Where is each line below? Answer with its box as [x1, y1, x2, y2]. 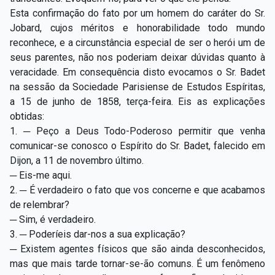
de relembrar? [10, 198, 69, 211]
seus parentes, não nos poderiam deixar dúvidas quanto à [10, 51, 265, 63]
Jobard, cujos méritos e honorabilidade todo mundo [10, 21, 265, 34]
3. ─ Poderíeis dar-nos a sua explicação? [10, 228, 185, 240]
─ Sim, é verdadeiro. [10, 213, 96, 225]
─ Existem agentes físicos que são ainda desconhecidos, [10, 242, 265, 255]
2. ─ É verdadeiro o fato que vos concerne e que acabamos [10, 184, 265, 196]
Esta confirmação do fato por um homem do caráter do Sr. [10, 7, 265, 19]
